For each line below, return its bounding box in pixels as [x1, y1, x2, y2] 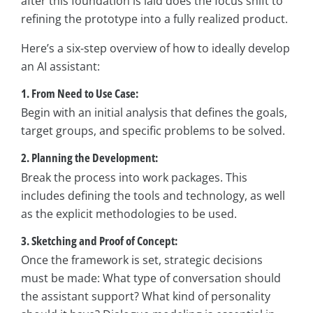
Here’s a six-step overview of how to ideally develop [21, 41, 290, 57]
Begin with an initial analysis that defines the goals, [21, 105, 287, 121]
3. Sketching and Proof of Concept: [21, 232, 177, 249]
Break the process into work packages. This [21, 169, 247, 185]
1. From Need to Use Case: [21, 85, 138, 102]
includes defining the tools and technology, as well [21, 187, 285, 203]
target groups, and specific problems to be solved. [21, 123, 285, 139]
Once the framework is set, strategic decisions [21, 252, 263, 268]
